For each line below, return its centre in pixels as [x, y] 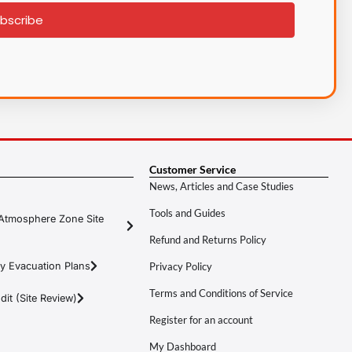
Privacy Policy [181, 266]
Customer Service [192, 169]
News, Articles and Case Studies [222, 186]
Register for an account [201, 319]
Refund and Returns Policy [208, 239]
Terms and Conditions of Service [221, 293]
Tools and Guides [187, 213]
